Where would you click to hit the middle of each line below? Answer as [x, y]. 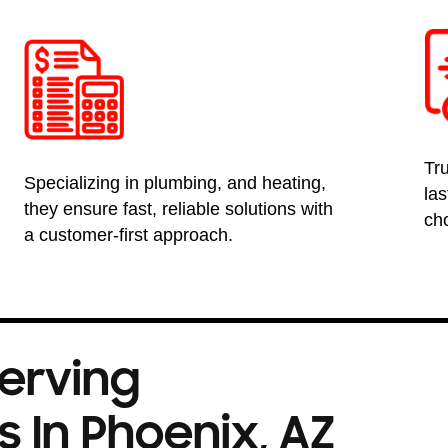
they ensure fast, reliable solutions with [178, 209]
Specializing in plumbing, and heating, [174, 183]
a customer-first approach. [128, 235]
